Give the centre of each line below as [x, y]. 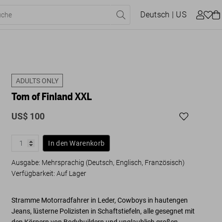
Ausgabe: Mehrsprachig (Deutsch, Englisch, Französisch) [98, 163]
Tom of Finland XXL [52, 96]
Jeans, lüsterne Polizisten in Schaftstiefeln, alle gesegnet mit [103, 211]
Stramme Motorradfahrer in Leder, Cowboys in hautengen [100, 200]
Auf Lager [72, 173]
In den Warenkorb [77, 143]
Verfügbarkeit [33, 173]
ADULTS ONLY [37, 81]
